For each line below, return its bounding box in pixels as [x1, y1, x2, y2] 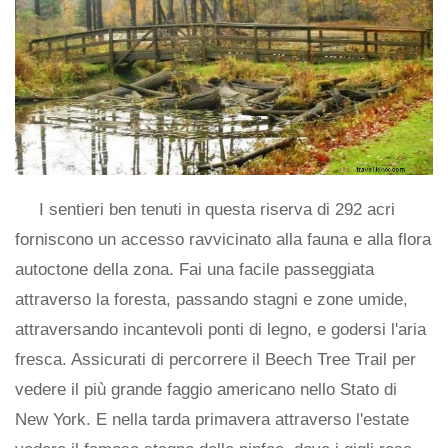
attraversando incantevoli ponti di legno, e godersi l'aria [15, 319, 426, 339]
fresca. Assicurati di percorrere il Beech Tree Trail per [15, 349, 416, 369]
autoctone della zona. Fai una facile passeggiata [15, 259, 374, 279]
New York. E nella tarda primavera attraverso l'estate [15, 409, 409, 429]
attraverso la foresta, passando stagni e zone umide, [15, 289, 408, 309]
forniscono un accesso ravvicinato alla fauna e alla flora [15, 229, 431, 249]
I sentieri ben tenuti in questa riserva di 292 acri [39, 199, 395, 219]
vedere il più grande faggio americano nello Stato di [15, 379, 397, 399]
